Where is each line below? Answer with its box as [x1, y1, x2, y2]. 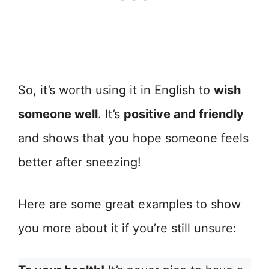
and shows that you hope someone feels [18, 131, 249, 146]
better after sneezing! [18, 155, 141, 170]
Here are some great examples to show [18, 197, 241, 212]
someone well [18, 107, 98, 122]
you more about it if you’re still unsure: [18, 221, 237, 236]
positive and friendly [124, 107, 244, 122]
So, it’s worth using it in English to [18, 83, 214, 98]
